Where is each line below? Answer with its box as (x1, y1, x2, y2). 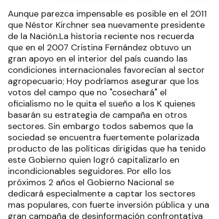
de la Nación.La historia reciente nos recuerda (8, 30, 194, 42)
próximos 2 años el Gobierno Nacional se (8, 176, 174, 188)
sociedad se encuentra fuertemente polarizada (8, 131, 199, 143)
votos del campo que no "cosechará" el (8, 87, 167, 98)
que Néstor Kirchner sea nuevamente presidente (8, 19, 205, 31)
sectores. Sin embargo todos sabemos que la (8, 120, 193, 132)
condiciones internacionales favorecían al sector (8, 64, 205, 76)
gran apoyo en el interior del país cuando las (8, 53, 188, 65)
